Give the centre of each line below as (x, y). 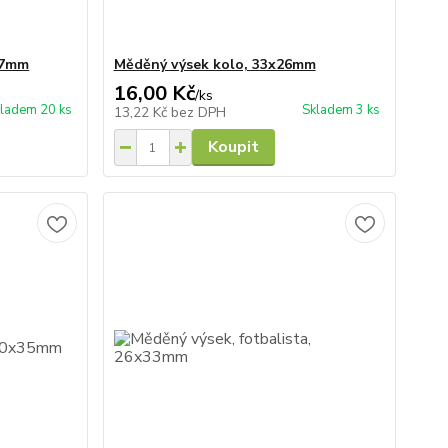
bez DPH (198, 112)
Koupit (233, 147)
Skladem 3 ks (340, 110)
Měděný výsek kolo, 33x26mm (214, 64)
